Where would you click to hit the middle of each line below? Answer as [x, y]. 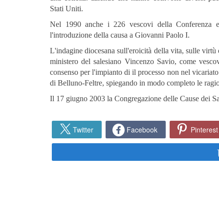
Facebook [142, 130]
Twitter [83, 130]
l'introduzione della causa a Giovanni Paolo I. [120, 35]
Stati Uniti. [66, 9]
